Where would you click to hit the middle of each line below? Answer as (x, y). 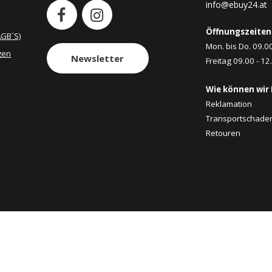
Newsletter (97, 58)
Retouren (223, 133)
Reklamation (229, 104)
